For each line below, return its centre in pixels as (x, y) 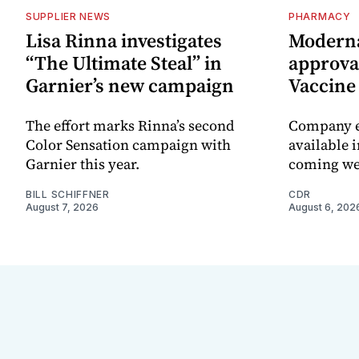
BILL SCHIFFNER (68, 195)
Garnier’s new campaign (130, 86)
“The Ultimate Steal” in (124, 63)
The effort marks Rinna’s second (130, 126)
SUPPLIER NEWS (69, 17)
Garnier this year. (83, 164)
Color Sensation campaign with (128, 145)
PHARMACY (320, 17)
